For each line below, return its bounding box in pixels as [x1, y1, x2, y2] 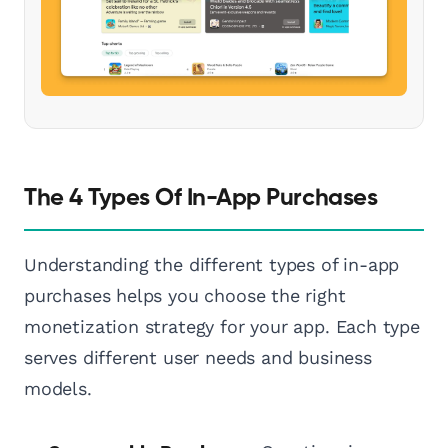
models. [24, 378, 92, 400]
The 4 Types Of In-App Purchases [24, 186, 378, 211]
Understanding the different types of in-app [24, 254, 400, 276]
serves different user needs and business [24, 347, 372, 369]
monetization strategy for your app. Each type [24, 316, 420, 338]
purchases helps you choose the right [24, 285, 346, 307]
